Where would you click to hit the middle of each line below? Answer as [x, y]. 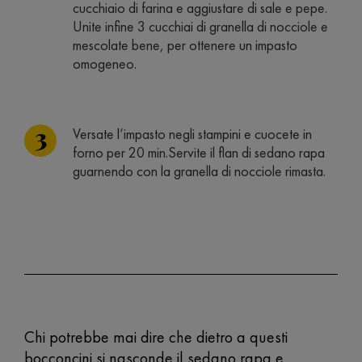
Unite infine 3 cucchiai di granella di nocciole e [200, 26]
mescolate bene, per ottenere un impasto [185, 45]
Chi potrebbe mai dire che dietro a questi [156, 337]
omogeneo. [105, 63]
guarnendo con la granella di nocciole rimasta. [199, 171]
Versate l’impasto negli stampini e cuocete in [192, 134]
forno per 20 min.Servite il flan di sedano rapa [199, 152]
